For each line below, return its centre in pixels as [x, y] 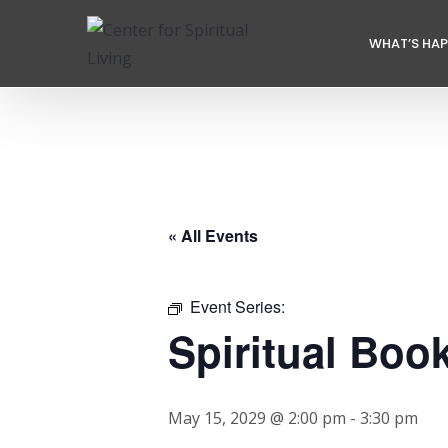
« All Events [213, 235]
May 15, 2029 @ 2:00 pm [257, 418]
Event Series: [237, 306]
